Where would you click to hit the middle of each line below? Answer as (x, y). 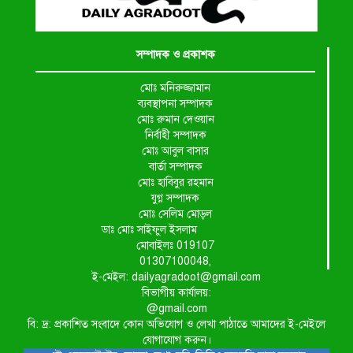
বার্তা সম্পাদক (175, 167)
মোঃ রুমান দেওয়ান (175, 120)
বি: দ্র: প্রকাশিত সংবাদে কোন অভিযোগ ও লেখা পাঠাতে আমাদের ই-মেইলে (176, 325)
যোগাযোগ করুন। (176, 340)
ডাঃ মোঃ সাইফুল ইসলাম (116, 230)
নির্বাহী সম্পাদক (175, 136)
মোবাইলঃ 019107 (175, 246)
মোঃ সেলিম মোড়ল (175, 214)
